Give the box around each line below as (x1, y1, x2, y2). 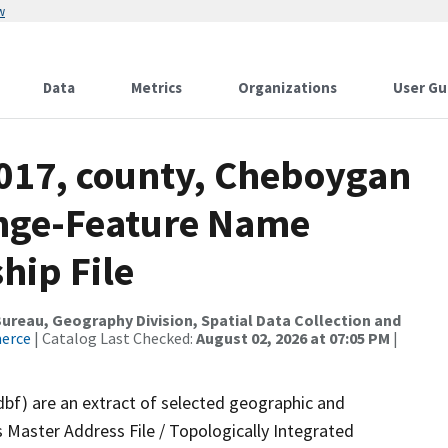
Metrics (131, 78, 182, 97)
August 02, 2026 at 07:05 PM (196, 328, 390, 348)
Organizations (238, 78, 337, 97)
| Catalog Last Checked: (31, 328, 196, 348)
